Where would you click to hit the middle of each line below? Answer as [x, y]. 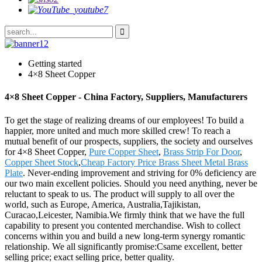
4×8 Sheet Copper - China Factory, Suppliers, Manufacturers [126, 97]
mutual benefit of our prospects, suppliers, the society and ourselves [129, 141]
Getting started [55, 63]
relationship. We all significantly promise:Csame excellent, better [123, 246]
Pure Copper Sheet [124, 151]
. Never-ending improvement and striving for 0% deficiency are [139, 173]
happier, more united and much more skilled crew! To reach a [118, 130]
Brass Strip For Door [201, 151]
